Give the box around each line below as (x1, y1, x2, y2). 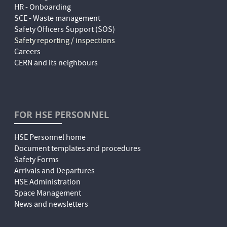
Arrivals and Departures (14, 166, 95, 178)
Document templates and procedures (14, 143, 141, 156)
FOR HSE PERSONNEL (14, 108, 109, 122)
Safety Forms (14, 155, 59, 167)
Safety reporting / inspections (14, 35, 116, 48)
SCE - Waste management (14, 13, 101, 26)
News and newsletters (14, 199, 89, 212)
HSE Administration (14, 177, 81, 190)
